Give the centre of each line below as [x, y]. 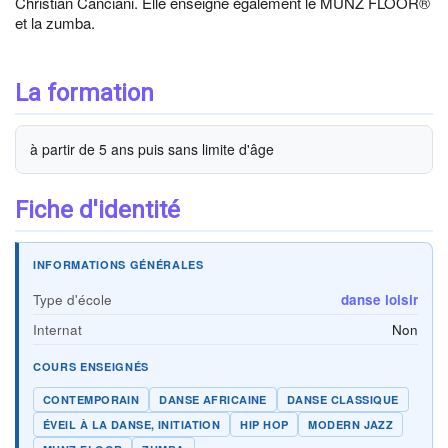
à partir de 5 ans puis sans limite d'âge [152, 149]
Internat [57, 329]
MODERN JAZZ [351, 424]
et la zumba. [55, 22]
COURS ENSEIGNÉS [91, 366]
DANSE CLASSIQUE [342, 399]
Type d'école [72, 299]
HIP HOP [264, 424]
